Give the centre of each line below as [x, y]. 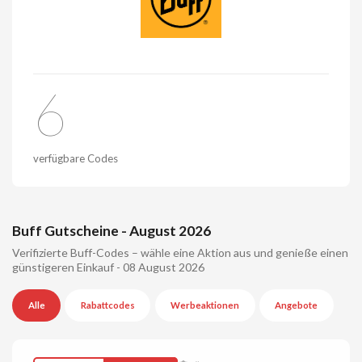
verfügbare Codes [76, 158]
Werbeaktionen [205, 305]
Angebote [297, 305]
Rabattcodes [107, 305]
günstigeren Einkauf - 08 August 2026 [108, 267]
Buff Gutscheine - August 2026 [112, 230]
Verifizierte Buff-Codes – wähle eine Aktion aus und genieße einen [180, 253]
